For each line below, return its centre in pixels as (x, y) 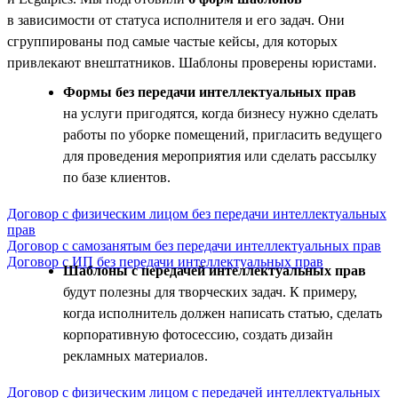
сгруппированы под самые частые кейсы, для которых (172, 41)
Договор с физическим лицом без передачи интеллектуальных (197, 213)
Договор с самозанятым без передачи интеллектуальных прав (194, 245)
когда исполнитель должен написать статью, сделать (223, 313)
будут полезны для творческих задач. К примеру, (210, 291)
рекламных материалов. (135, 355)
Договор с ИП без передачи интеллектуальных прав (165, 261)
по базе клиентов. (117, 177)
